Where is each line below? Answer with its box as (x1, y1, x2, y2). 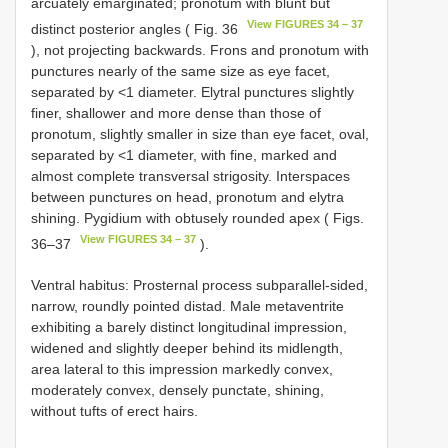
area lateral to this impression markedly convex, (31, 360, 333, 377)
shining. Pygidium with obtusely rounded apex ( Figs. (31, 209, 364, 226)
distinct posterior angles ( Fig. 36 (31, 20, 242, 37)
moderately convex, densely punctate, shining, (31, 381, 324, 398)
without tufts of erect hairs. (31, 402, 198, 419)
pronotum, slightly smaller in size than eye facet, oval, (31, 125, 369, 142)
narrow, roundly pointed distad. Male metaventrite (31, 297, 344, 314)
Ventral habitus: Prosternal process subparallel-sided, (31, 276, 368, 293)
